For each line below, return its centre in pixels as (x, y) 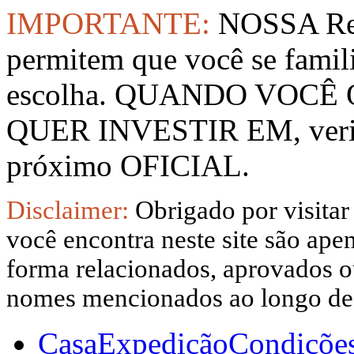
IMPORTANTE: (112, 23)
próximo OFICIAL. (128, 165)
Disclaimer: (71, 210)
